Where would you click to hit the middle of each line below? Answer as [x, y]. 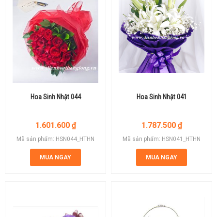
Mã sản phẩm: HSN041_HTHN [162, 139]
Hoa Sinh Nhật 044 [55, 97]
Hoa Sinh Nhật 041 [162, 97]
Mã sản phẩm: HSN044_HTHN [55, 139]
